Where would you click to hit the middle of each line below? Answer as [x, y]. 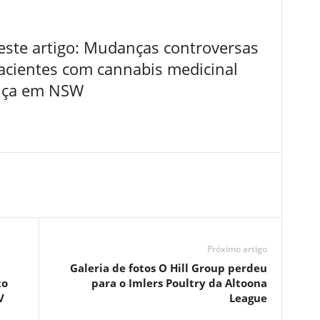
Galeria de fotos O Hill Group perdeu [168, 268]
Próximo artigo [237, 249]
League [248, 298]
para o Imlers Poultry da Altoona [179, 283]
